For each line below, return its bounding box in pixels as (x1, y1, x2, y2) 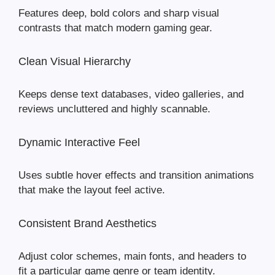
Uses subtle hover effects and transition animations (18, 169, 254, 182)
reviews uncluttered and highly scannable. (18, 103, 211, 115)
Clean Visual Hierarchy (18, 55, 131, 68)
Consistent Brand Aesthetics (18, 217, 157, 230)
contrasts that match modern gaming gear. (18, 22, 212, 34)
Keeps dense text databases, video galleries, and (18, 88, 244, 101)
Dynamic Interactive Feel (18, 136, 140, 149)
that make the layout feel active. (18, 184, 165, 196)
